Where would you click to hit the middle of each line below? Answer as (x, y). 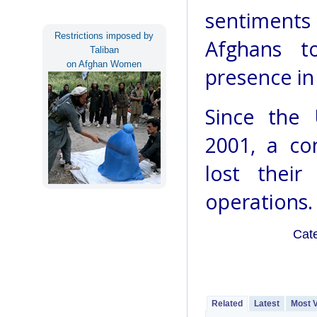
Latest (266, 304)
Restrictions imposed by (104, 35)
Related (227, 304)
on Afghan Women (104, 64)
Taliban (104, 50)
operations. (259, 202)
